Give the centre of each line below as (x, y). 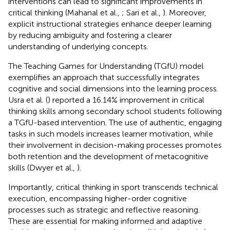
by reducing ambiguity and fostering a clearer (90, 35)
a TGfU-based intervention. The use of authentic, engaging (115, 122)
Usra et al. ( (28, 100)
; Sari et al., (142, 12)
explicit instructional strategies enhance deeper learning (110, 24)
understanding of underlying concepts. (78, 46)
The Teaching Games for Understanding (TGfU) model (106, 66)
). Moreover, (185, 12)
